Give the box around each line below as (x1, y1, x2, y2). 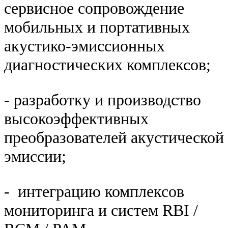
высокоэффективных (4, 109, 149, 128)
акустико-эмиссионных (4, 37, 165, 55)
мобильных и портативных (4, 18, 190, 37)
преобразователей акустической (4, 128, 224, 147)
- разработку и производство (4, 91, 201, 109)
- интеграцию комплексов (4, 182, 184, 201)
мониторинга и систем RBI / (4, 201, 198, 220)
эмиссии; (4, 147, 66, 166)
